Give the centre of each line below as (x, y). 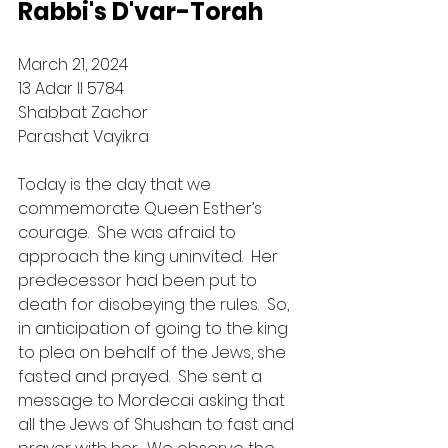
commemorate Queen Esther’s (142, 208)
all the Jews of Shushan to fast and (158, 424)
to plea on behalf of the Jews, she (154, 352)
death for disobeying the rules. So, (155, 304)
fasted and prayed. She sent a (142, 376)
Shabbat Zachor (83, 112)
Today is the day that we (116, 184)
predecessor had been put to (139, 280)
